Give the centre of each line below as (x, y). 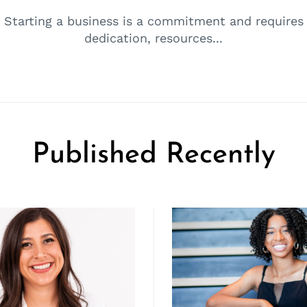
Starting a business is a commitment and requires (153, 21)
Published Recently (153, 156)
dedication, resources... (153, 38)
